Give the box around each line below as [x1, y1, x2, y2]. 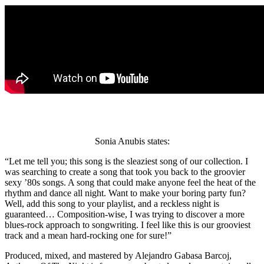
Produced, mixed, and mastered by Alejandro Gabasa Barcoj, [5, 250, 232, 260]
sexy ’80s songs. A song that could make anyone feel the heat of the [5, 177, 256, 187]
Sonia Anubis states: [94, 136, 170, 146]
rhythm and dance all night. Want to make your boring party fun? [5, 187, 246, 198]
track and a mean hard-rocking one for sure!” [5, 230, 174, 240]
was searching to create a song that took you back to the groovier [5, 166, 245, 177]
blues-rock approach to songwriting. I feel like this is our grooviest [5, 219, 250, 230]
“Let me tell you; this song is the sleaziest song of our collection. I [5, 156, 248, 166]
